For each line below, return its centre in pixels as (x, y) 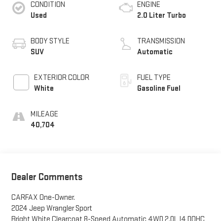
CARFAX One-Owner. (43, 197)
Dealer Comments (47, 177)
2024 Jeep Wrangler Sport (52, 208)
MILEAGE (44, 114)
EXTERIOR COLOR (61, 77)
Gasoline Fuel (159, 88)
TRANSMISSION (161, 41)
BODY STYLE (50, 41)
